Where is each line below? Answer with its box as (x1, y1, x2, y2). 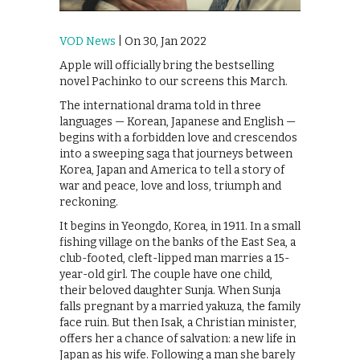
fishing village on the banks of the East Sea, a (59, 235, 296, 250)
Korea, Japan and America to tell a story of (59, 163, 284, 178)
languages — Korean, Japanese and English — (59, 115, 296, 129)
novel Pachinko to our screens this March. (59, 75, 288, 89)
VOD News (59, 35, 116, 49)
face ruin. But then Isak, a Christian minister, (59, 316, 297, 330)
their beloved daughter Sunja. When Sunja (59, 284, 280, 298)
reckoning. (59, 195, 118, 210)
